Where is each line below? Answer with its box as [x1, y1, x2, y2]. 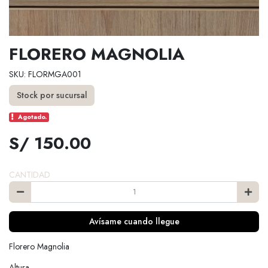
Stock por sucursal [16, 89, 87, 102]
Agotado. [18, 112, 47, 122]
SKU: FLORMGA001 [9, 68, 81, 80]
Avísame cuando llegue [89, 215, 179, 228]
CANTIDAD [9, 169, 50, 181]
